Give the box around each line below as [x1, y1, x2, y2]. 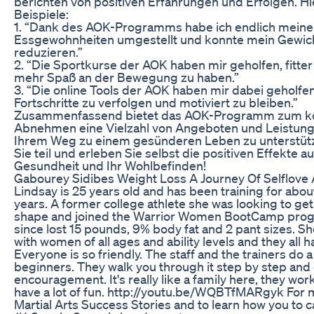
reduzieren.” [14, 43, 83, 60]
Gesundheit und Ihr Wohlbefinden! [14, 157, 206, 173]
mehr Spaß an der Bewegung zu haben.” [14, 69, 239, 85]
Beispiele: [14, 6, 69, 22]
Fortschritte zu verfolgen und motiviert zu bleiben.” [14, 94, 298, 110]
